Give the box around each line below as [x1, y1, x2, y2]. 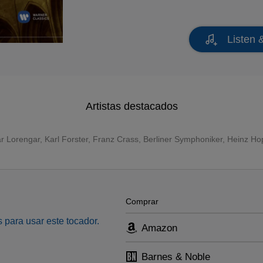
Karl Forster [45, 134, 88, 144]
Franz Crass [93, 134, 139, 144]
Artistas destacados [85, 100, 178, 112]
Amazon [141, 222, 177, 234]
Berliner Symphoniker [143, 134, 222, 144]
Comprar [126, 197, 159, 206]
